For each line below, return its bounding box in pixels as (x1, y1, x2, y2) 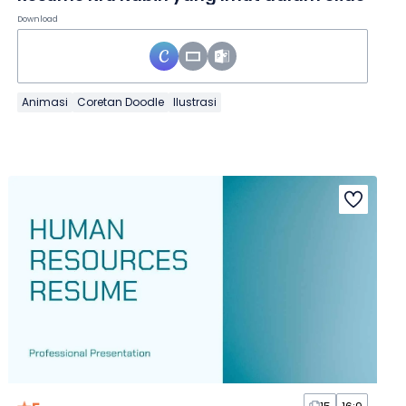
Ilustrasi (173, 94, 217, 111)
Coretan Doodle (77, 94, 165, 111)
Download (17, 14, 59, 25)
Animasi (22, 94, 69, 111)
